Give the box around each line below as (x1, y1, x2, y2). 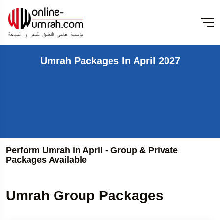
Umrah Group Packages (6, 188, 164, 203)
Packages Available (6, 154, 87, 165)
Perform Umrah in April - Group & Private (6, 145, 178, 155)
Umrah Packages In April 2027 (40, 55, 180, 66)
